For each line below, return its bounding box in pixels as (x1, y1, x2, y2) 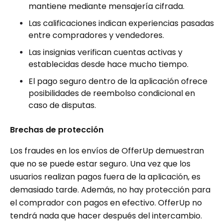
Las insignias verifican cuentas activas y (28, 46, 182, 58)
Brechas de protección (10, 123, 103, 135)
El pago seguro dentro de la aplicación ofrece (28, 75, 207, 87)
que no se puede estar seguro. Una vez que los (10, 157, 190, 169)
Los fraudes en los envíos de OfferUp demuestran (10, 144, 204, 156)
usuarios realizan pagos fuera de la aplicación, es (10, 170, 200, 182)
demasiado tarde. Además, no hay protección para (10, 183, 210, 195)
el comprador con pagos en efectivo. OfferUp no (10, 196, 202, 208)
